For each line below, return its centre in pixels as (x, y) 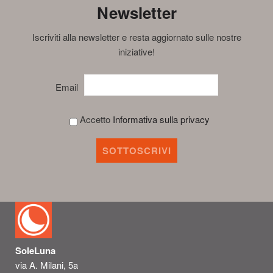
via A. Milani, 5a (48, 265)
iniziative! (136, 51)
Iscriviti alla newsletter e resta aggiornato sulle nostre (136, 37)
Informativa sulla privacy (161, 119)
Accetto (95, 119)
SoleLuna (35, 250)
